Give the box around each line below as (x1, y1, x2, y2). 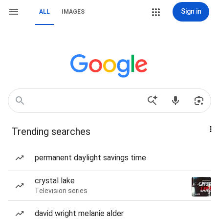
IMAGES (62, 8, 85, 15)
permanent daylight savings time (35, 153, 146, 162)
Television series (35, 187, 88, 195)
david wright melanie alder (35, 209, 124, 218)
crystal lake (35, 176, 75, 185)
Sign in (180, 7, 201, 15)
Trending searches (12, 126, 90, 137)
